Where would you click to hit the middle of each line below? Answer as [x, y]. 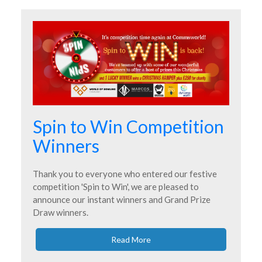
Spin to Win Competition [128, 127]
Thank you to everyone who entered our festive [125, 174]
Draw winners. [61, 213]
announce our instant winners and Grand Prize [122, 200]
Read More [131, 240]
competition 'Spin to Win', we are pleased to [116, 187]
